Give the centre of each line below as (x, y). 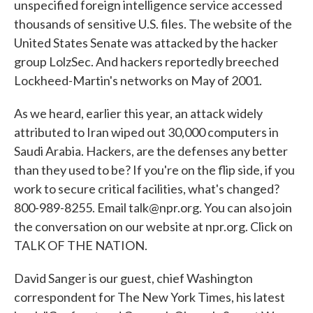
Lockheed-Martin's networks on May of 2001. (138, 80)
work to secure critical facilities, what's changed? (147, 189)
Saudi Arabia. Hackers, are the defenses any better (151, 151)
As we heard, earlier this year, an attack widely (138, 113)
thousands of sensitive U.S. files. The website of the (153, 24)
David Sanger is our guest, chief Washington (133, 278)
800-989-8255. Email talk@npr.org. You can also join (153, 208)
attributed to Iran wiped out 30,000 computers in (146, 132)
